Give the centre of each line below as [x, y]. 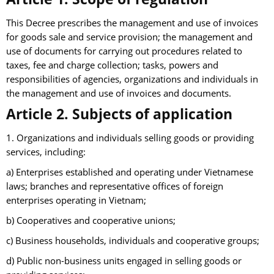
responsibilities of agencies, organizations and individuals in [132, 80]
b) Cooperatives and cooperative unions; [91, 221]
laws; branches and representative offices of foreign [115, 187]
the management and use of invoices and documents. [119, 94]
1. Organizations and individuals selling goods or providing [130, 138]
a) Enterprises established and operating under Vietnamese [130, 172]
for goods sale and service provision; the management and [129, 37]
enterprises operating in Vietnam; [76, 201]
